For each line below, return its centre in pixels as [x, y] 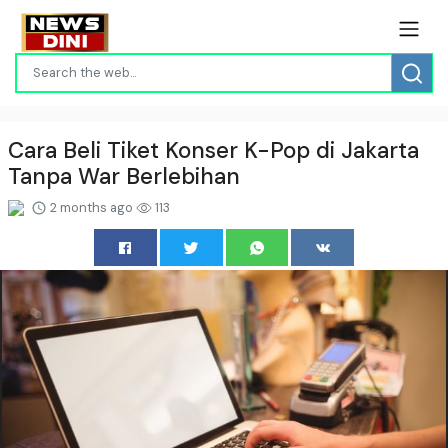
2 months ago [91, 207]
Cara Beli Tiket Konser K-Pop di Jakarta [213, 150]
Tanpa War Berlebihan [124, 176]
